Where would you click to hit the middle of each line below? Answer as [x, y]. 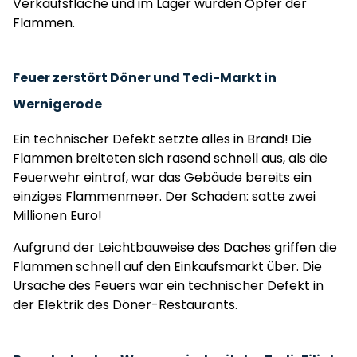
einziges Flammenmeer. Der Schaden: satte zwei [164, 196]
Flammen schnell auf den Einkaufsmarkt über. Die [167, 267]
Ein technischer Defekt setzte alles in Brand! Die [162, 139]
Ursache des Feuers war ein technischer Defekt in [168, 286]
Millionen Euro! [57, 216]
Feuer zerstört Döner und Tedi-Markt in [145, 78]
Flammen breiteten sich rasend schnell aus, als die [170, 158]
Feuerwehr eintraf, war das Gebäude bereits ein [162, 177]
